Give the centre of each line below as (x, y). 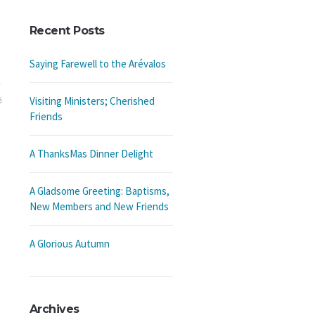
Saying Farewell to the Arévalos (97, 64)
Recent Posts (67, 31)
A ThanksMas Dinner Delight (91, 154)
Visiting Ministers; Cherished (92, 101)
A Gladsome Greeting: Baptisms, (99, 191)
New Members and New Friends (99, 206)
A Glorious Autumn (69, 244)
